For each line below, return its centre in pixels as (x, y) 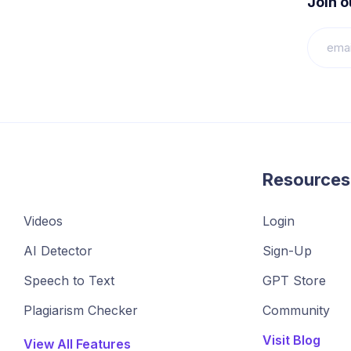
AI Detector (58, 251)
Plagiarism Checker (81, 310)
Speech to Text (69, 280)
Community (296, 310)
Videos (43, 221)
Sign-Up (287, 251)
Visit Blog (291, 340)
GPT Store (294, 280)
